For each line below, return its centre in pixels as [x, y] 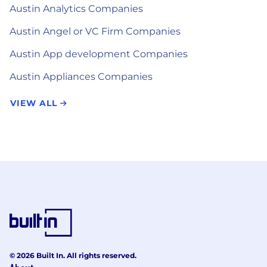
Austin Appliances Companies [81, 77]
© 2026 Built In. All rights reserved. [73, 255]
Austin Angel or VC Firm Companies [95, 31]
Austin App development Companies [99, 54]
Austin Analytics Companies [76, 9]
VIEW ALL [35, 103]
